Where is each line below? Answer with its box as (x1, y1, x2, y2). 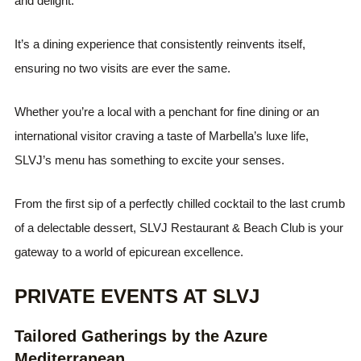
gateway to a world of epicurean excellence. (15, 245, 244, 259)
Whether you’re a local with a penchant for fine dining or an (15, 105, 320, 118)
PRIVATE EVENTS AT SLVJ (15, 285, 260, 307)
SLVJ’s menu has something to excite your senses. (15, 153, 285, 167)
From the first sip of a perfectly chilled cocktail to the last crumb (15, 197, 346, 210)
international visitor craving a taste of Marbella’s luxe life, (15, 129, 309, 143)
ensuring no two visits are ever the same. (15, 61, 231, 75)
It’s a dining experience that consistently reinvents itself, (15, 37, 306, 51)
